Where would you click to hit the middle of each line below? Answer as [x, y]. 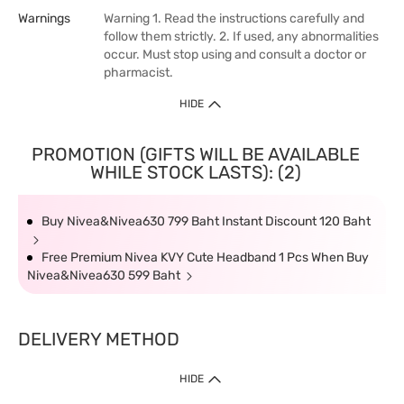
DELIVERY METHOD [99, 339]
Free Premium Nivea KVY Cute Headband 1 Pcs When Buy [205, 257]
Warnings [44, 18]
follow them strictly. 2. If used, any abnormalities [241, 37]
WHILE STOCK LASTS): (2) [195, 172]
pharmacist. [138, 73]
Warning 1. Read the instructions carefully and [234, 18]
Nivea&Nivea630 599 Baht [104, 275]
